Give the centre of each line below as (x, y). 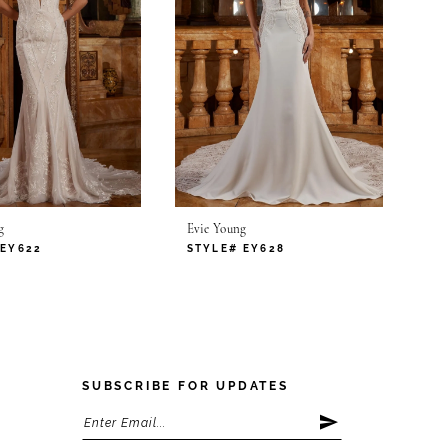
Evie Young (216, 230)
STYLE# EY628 (236, 249)
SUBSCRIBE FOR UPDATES (185, 386)
